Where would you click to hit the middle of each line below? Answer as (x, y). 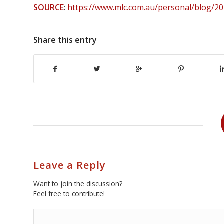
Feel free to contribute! (69, 194)
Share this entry (65, 40)
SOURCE (49, 8)
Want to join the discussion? (78, 184)
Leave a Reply (70, 165)
